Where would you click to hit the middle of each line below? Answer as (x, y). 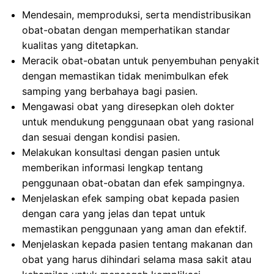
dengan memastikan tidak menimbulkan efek (125, 76)
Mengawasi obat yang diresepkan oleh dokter (128, 106)
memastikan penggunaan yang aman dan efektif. (134, 229)
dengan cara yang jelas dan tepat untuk (114, 213)
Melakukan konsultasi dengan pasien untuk (121, 152)
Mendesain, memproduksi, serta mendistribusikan (136, 15)
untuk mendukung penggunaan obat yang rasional (138, 122)
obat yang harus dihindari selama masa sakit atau (137, 259)
